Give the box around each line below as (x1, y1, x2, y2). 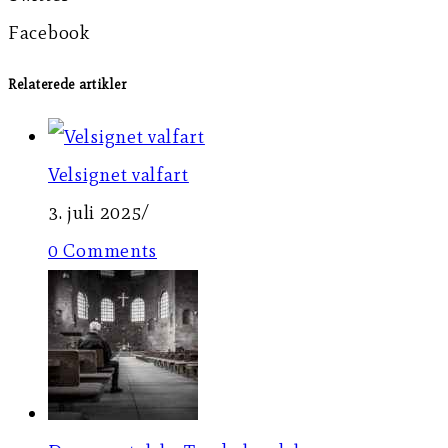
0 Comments (48, 238, 157, 262)
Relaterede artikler (8, 76, 127, 94)
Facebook (8, 20, 90, 44)
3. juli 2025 (48, 200, 143, 224)
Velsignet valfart (48, 162, 189, 186)
